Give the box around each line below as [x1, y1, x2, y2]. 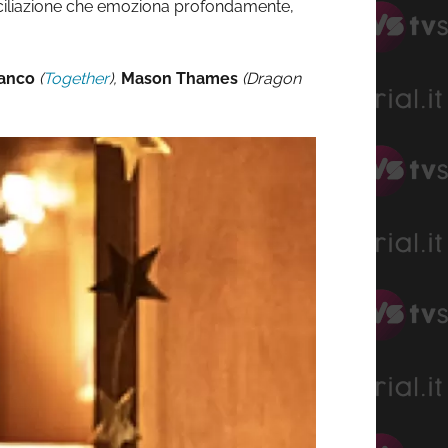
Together [43, 69, 109, 89]
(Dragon [242, 69, 301, 89]
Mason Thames [117, 69, 238, 89]
